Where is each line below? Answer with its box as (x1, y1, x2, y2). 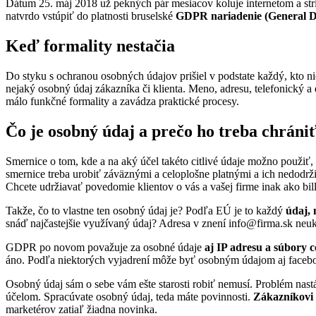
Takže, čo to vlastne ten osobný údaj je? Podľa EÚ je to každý (6, 204, 286, 217)
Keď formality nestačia (6, 36, 175, 55)
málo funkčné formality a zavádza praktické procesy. (6, 95, 239, 107)
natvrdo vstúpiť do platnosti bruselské (6, 9, 176, 22)
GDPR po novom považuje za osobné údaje (6, 241, 205, 253)
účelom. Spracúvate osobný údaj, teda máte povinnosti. (6, 290, 253, 303)
